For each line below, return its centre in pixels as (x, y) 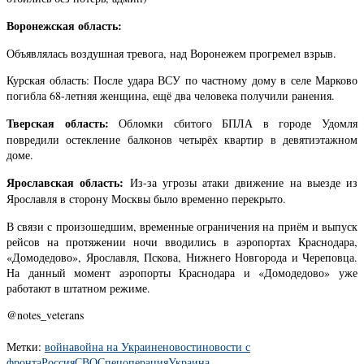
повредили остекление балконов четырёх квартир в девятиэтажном (182, 140)
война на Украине (118, 346)
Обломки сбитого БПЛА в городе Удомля (233, 123)
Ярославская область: (65, 183)
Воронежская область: (64, 26)
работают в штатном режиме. (78, 288)
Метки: (24, 346)
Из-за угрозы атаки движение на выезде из (240, 183)
